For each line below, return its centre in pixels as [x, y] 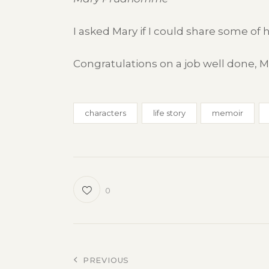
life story [169, 113]
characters [105, 113]
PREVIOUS [106, 260]
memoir [228, 113]
